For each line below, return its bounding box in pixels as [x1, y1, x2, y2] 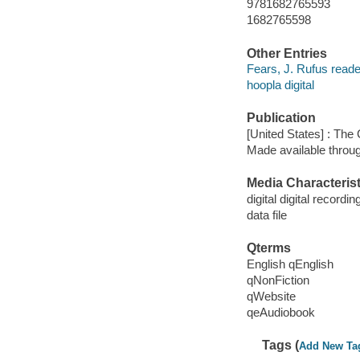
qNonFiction [246, 272, 309, 287]
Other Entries [246, 46, 327, 60]
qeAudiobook [246, 305, 315, 319]
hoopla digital [246, 78, 314, 92]
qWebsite [246, 288, 296, 303]
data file [246, 207, 287, 222]
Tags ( [262, 338, 300, 353]
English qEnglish [246, 256, 333, 271]
